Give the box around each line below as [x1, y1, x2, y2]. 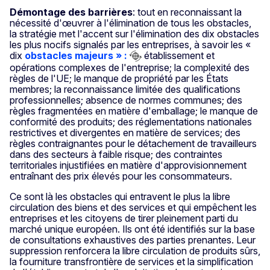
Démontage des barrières [10, 5, 133, 18]
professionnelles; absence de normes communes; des [10, 94, 242, 107]
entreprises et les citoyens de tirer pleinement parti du [10, 212, 238, 225]
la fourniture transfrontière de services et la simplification [10, 256, 253, 268]
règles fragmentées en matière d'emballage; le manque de [10, 105, 258, 118]
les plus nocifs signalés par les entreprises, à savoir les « [10, 38, 251, 51]
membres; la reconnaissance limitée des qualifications [10, 83, 240, 96]
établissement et [142, 49, 215, 61]
